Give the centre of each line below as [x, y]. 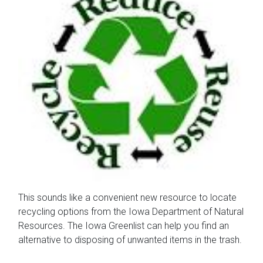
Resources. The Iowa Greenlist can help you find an [124, 225]
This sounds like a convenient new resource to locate [127, 197]
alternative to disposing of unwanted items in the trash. [130, 240]
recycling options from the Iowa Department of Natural [131, 211]
